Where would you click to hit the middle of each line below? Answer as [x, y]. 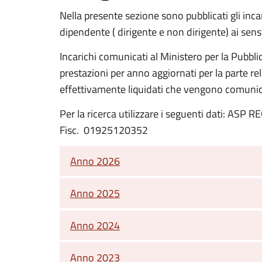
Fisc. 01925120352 [104, 130]
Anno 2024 [95, 225]
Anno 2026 [95, 161]
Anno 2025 [95, 193]
